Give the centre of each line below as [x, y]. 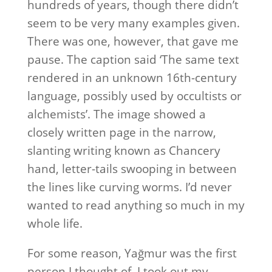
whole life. [55, 223]
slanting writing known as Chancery [124, 151]
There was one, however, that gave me [133, 41]
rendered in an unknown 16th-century [132, 78]
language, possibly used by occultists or [134, 96]
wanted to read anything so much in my [136, 205]
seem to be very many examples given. [133, 23]
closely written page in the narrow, [121, 132]
